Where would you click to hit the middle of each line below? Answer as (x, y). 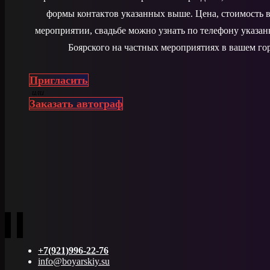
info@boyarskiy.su (74, 262)
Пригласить (59, 80)
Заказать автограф (76, 104)
